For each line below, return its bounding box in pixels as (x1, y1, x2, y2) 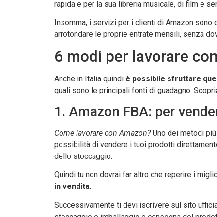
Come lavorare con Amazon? (54, 128, 151, 138)
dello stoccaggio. (54, 151, 112, 161)
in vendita (54, 182, 90, 191)
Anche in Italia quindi (54, 74, 125, 84)
